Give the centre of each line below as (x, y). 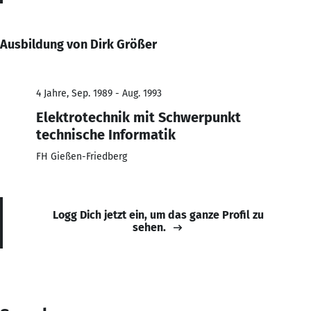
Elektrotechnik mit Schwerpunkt (138, 117)
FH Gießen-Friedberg (82, 156)
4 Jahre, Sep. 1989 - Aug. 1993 (99, 93)
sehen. (149, 227)
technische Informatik (106, 134)
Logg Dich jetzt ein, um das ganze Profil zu (158, 215)
